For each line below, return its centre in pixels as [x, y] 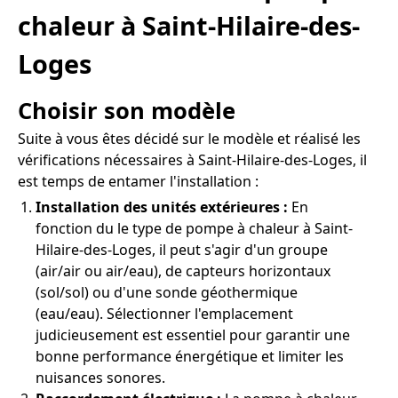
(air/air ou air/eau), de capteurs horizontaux [183, 271]
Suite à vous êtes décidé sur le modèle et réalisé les [189, 138]
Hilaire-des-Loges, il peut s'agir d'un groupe [182, 249]
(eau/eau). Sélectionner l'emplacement [164, 313]
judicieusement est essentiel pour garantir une [193, 334]
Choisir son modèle [127, 110]
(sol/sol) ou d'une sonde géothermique [167, 292]
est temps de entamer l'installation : [138, 181]
